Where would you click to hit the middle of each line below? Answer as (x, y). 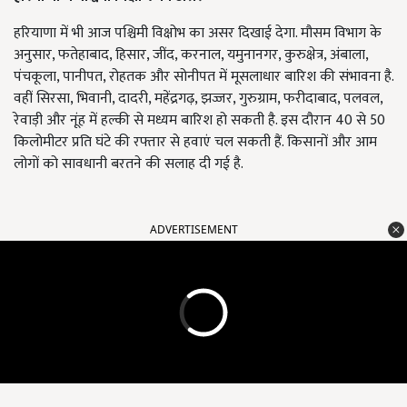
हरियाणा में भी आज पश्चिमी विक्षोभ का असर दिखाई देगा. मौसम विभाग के (198, 34)
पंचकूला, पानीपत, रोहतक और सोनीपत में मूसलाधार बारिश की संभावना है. (203, 77)
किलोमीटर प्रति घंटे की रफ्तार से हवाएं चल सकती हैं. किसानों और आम (195, 143)
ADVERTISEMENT (194, 230)
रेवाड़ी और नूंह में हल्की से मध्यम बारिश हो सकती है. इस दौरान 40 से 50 (199, 121)
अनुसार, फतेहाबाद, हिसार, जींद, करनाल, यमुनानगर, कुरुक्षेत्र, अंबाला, (191, 55)
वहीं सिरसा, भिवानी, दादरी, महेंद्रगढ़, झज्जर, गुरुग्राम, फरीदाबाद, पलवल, (198, 99)
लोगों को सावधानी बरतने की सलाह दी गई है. (129, 164)
